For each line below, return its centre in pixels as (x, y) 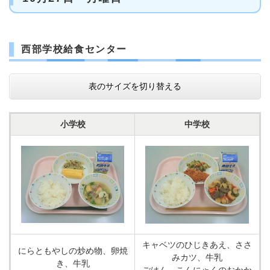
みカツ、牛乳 (197, 257)
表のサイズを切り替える (135, 86)
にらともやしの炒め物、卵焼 (73, 251)
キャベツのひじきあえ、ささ (197, 245)
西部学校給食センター (74, 49)
